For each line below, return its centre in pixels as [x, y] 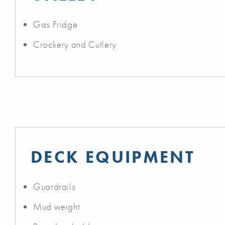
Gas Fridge [55, 24]
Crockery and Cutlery [75, 44]
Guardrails [54, 187]
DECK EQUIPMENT [113, 157]
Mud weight [57, 207]
